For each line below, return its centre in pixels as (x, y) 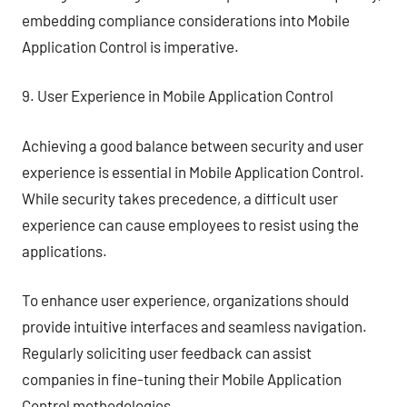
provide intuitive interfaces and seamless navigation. (194, 326)
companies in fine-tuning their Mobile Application (182, 379)
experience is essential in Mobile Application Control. (193, 171)
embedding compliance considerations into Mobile (186, 20)
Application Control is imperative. (130, 46)
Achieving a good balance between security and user (193, 145)
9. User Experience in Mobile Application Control (178, 95)
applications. (65, 250)
